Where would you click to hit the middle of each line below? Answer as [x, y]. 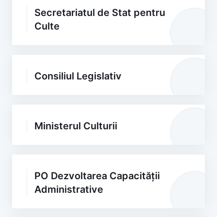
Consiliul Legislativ [78, 76]
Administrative [69, 189]
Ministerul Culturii [76, 126]
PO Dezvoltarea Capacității [97, 176]
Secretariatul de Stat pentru [100, 13]
